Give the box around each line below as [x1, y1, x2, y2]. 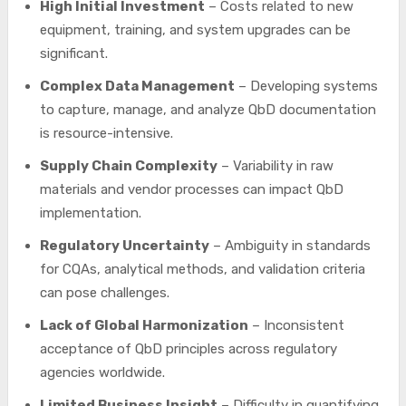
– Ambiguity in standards [208, 237, 371, 254]
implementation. [39, 205, 141, 221]
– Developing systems [234, 78, 378, 94]
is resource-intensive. [39, 125, 173, 141]
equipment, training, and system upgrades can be [39, 22, 351, 38]
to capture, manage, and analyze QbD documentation [39, 101, 376, 118]
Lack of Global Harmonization [39, 317, 248, 333]
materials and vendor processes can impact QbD [39, 181, 343, 198]
